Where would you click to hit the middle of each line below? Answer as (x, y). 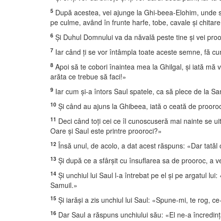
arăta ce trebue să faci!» (88, 76)
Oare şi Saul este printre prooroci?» (106, 131)
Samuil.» (64, 185)
